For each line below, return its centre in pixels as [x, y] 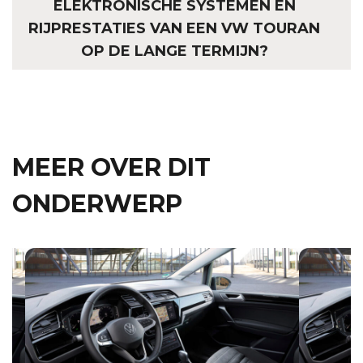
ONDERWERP [97, 204]
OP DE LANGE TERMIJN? [174, 51]
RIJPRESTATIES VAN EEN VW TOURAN [174, 29]
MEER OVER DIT [111, 168]
